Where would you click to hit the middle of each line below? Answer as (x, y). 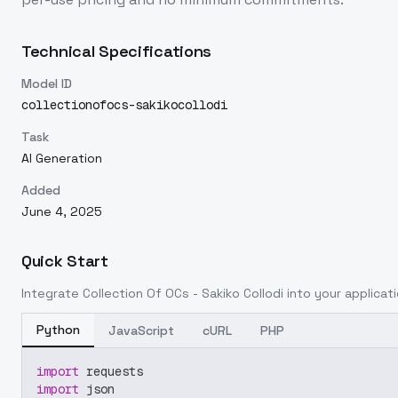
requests (111, 371)
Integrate (52, 293)
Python (58, 330)
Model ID (47, 84)
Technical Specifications (117, 51)
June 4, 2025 (62, 211)
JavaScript (141, 330)
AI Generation (62, 158)
